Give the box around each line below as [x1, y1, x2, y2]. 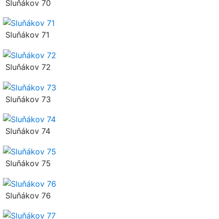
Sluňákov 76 [3, 190, 51, 200]
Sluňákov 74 [3, 126, 50, 136]
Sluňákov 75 [3, 158, 51, 169]
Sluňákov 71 [3, 30, 49, 40]
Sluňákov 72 [3, 62, 51, 72]
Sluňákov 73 [3, 94, 51, 104]
